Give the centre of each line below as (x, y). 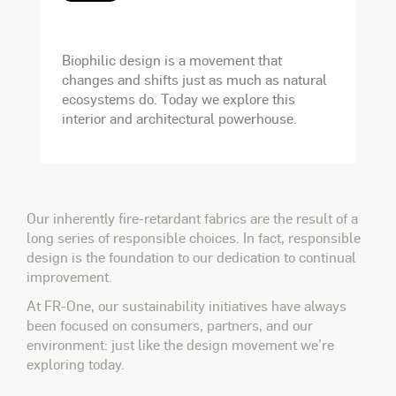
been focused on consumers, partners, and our (170, 325)
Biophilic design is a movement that (172, 60)
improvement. (69, 276)
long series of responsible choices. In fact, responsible (194, 237)
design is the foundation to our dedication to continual (191, 257)
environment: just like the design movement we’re (180, 344)
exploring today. (76, 364)
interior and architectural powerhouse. (179, 118)
